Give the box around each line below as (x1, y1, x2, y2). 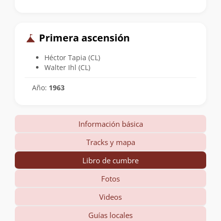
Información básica (78, 118, 143, 129)
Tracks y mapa (86, 137, 135, 147)
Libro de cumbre (82, 155, 139, 165)
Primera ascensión (37, 31, 130, 44)
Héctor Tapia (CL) (44, 52, 100, 62)
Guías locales (88, 210, 133, 220)
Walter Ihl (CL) (44, 62, 90, 72)
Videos (99, 191, 122, 202)
